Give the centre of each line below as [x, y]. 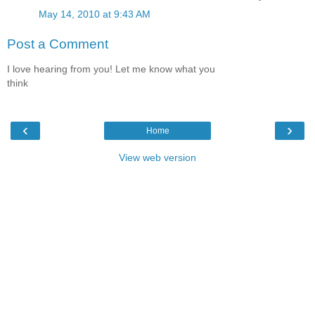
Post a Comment [58, 44]
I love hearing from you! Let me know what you [111, 69]
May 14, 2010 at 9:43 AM [95, 14]
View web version [157, 157]
